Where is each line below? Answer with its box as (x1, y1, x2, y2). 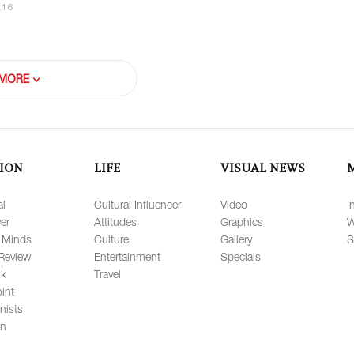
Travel (94, 266, 121, 281)
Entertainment (94, 249, 160, 263)
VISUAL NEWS (220, 160, 305, 175)
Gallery (220, 232, 252, 246)
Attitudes (94, 214, 137, 228)
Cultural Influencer (94, 197, 181, 211)
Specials (220, 249, 261, 263)
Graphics (220, 214, 263, 228)
